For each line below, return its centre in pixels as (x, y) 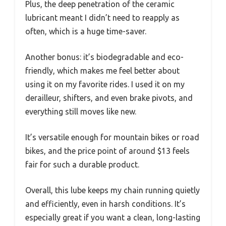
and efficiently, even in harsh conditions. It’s (105, 204)
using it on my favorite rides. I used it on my (105, 84)
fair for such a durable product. (82, 164)
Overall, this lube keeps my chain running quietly (112, 190)
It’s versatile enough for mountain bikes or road (112, 137)
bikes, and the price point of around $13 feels (107, 151)
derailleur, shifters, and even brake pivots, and (109, 98)
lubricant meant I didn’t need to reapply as (102, 17)
